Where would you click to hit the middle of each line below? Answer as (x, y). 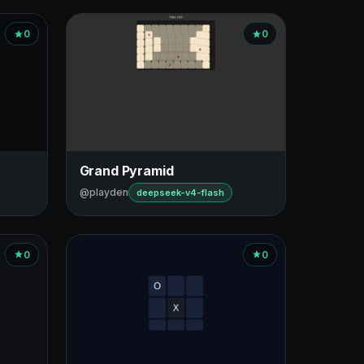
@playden (104, 192)
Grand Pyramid (126, 170)
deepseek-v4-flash (180, 192)
